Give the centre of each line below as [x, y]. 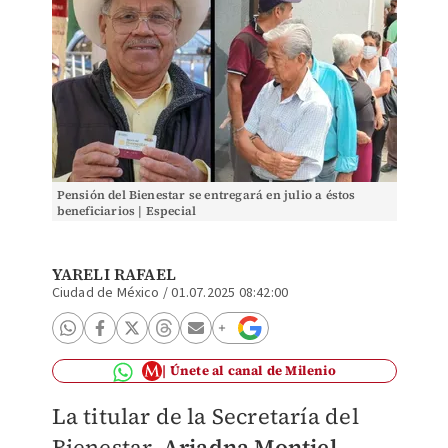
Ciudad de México [105, 293]
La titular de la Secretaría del [205, 416]
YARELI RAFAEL [114, 274]
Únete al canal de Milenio [252, 370]
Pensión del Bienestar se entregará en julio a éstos [206, 195]
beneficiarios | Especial [126, 211]
